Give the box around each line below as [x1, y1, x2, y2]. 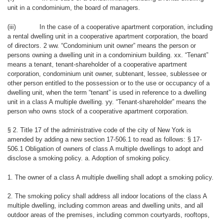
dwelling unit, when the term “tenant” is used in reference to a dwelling [7, 88, 206, 96]
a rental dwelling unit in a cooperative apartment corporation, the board [7, 32, 208, 40]
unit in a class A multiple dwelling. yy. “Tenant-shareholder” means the [7, 98, 206, 106]
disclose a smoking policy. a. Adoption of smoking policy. [7, 154, 171, 162]
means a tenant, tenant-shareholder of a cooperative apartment [7, 60, 187, 68]
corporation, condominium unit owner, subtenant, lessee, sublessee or [7, 70, 207, 77]
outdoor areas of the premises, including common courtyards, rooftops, [7, 211, 210, 219]
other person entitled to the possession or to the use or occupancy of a [7, 79, 210, 87]
